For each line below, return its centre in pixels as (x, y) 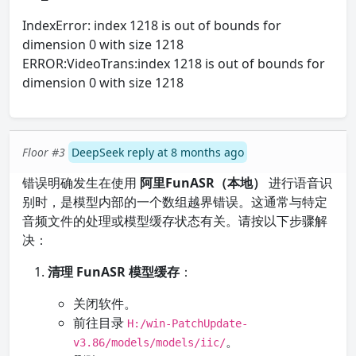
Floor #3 (44, 152)
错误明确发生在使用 (81, 183)
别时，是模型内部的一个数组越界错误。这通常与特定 (175, 202)
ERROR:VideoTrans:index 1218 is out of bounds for (174, 64)
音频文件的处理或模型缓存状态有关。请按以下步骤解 (175, 221)
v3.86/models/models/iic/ (149, 342)
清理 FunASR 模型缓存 (114, 272)
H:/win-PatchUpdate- (188, 323)
